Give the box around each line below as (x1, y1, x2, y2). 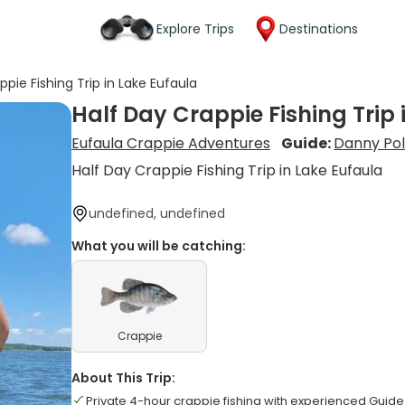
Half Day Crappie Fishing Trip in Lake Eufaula (71, 160, 383, 181)
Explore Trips (156, 19, 234, 38)
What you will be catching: (71, 237, 247, 255)
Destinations (279, 19, 358, 38)
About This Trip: (71, 369, 176, 387)
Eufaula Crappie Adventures (71, 133, 271, 154)
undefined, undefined (89, 204, 226, 222)
